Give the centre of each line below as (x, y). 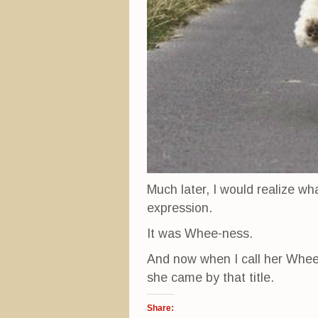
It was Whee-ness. (200, 234)
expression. (180, 208)
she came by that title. (210, 278)
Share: (160, 308)
